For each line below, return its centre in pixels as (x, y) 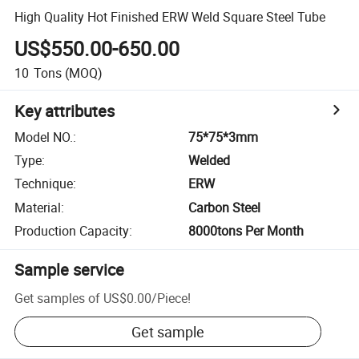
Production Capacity (72, 231)
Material (38, 207)
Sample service (70, 270)
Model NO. (44, 137)
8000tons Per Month (246, 231)
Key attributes (65, 111)
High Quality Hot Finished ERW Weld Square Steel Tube (170, 16)
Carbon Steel (225, 207)
